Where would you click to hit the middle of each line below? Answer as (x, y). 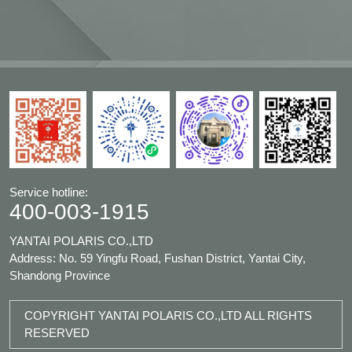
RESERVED (57, 333)
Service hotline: (49, 192)
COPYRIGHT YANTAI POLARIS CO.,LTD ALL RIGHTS (168, 316)
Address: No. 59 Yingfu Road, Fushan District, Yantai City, (158, 258)
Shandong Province (60, 276)
